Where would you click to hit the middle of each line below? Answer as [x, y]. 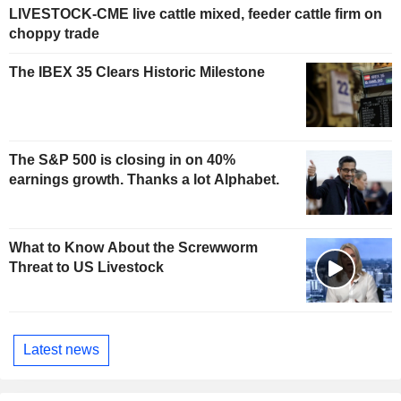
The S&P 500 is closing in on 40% [122, 159]
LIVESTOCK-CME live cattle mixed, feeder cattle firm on [196, 14]
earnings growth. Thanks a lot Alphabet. [144, 179]
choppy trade [54, 34]
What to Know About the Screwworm [133, 247]
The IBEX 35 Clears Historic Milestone [137, 73]
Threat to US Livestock [86, 267]
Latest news [61, 350]
